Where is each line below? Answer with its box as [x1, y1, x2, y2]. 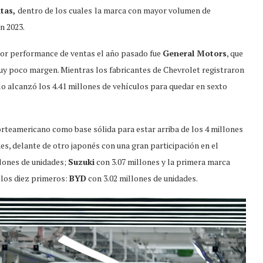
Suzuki [68, 156, 95, 167]
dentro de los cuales [18, 4, 92, 16]
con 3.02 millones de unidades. [86, 172, 198, 184]
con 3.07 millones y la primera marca [95, 156, 230, 167]
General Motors [163, 47, 227, 59]
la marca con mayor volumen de [95, 4, 211, 16]
